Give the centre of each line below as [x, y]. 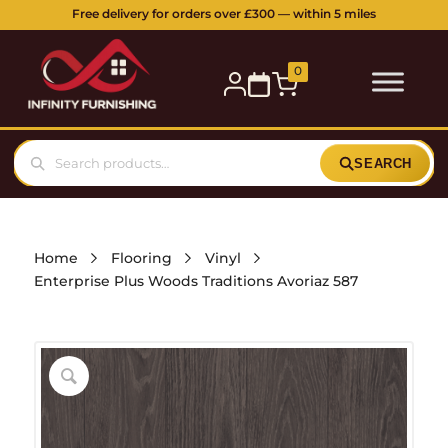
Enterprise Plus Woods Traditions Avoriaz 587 [195, 280]
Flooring [141, 257]
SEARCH [383, 163]
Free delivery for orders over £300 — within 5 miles [224, 13]
